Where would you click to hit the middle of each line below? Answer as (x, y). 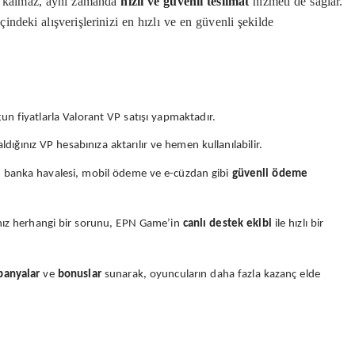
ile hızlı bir (298, 224)
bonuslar (79, 274)
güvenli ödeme (270, 174)
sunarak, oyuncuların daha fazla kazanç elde (210, 274)
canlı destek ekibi (227, 224)
